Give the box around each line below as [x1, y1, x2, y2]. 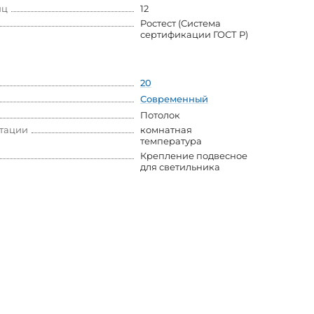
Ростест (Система [140, 18, 221, 29]
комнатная [140, 124, 192, 136]
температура [140, 135, 202, 147]
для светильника [140, 161, 220, 173]
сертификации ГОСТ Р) [140, 29, 248, 41]
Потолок [140, 109, 180, 121]
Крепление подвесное [140, 150, 247, 162]
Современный [140, 93, 208, 105]
